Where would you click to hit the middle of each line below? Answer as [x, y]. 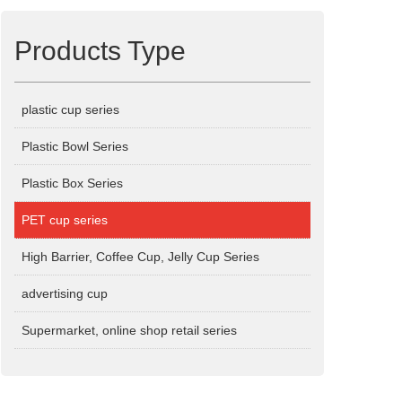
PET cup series [65, 220]
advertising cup [65, 293]
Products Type [100, 51]
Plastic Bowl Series [75, 146]
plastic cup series [70, 109]
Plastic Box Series [72, 183]
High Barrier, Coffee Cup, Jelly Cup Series [140, 257]
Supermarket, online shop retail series [129, 330]
